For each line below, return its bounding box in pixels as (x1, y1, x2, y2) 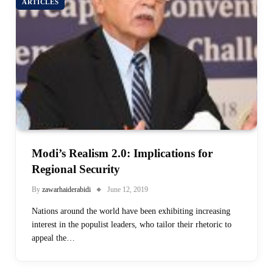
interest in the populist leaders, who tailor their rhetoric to (32, 219, 232, 229)
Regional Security (32, 162, 120, 175)
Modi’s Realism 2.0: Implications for (32, 146, 213, 160)
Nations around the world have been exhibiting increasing (32, 206, 230, 216)
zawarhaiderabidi (42, 185, 91, 194)
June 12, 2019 (107, 185, 148, 194)
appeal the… (32, 233, 75, 243)
